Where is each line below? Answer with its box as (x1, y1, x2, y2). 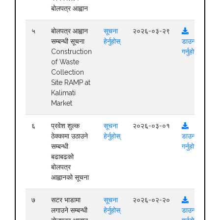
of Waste (51, 57, 79, 66)
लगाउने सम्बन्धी (51, 206, 87, 214)
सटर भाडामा (51, 195, 81, 204)
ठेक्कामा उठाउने (51, 132, 88, 140)
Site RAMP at (51, 78, 90, 86)
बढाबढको (51, 152, 74, 161)
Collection (51, 68, 84, 76)
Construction (51, 47, 92, 55)
